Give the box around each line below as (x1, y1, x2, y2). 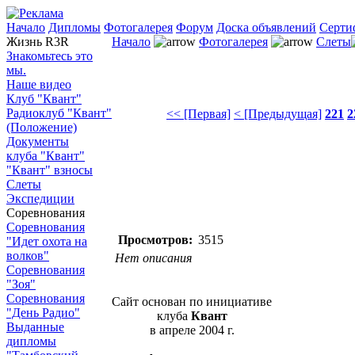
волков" (6, 249, 49, 262)
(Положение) (6, 120, 77, 134)
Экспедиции (6, 192, 74, 205)
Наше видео (6, 78, 71, 91)
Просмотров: (118, 233, 193, 246)
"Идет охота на (6, 235, 87, 248)
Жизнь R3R (6, 35, 69, 48)
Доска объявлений (216, 21, 316, 34)
